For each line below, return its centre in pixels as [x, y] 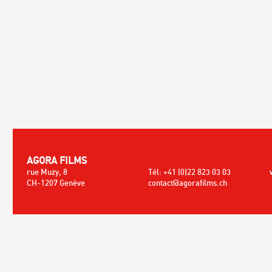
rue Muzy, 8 [47, 172]
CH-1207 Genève [56, 183]
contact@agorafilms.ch [188, 183]
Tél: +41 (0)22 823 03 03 [189, 172]
